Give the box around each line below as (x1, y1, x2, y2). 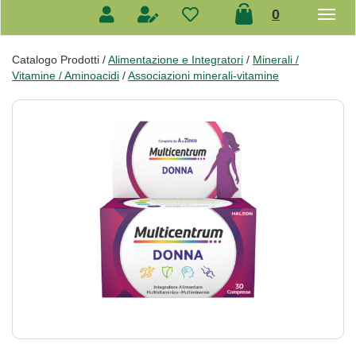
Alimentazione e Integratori (108, 53, 243, 66)
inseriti (279, 19, 326, 36)
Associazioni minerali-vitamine (128, 69, 279, 82)
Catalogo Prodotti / (12, 53, 108, 66)
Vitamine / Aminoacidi (12, 69, 119, 82)
